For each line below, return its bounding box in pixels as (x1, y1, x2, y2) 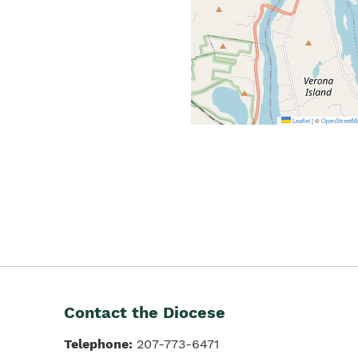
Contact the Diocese (64, 303, 225, 322)
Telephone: (64, 336, 133, 352)
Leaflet (291, 116, 311, 125)
